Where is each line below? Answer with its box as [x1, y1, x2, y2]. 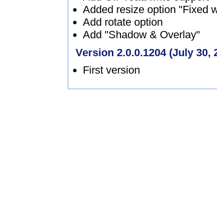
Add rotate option [83, 15, 163, 28]
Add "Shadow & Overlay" [83, 28, 200, 41]
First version [83, 64, 140, 77]
